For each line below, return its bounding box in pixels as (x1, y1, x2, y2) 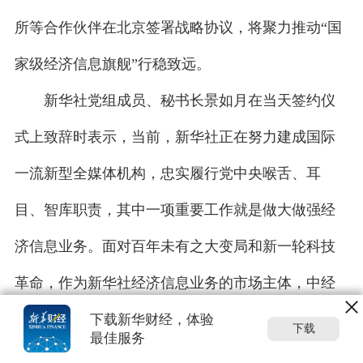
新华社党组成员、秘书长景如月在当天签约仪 (43, 92, 335, 109)
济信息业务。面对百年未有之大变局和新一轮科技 (14, 238, 335, 255)
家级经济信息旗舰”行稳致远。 (14, 56, 211, 73)
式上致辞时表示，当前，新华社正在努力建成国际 (14, 129, 335, 146)
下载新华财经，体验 (90, 311, 215, 327)
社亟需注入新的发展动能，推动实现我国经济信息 (14, 311, 335, 328)
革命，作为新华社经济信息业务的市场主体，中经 (14, 275, 335, 292)
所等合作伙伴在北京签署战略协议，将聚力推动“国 (14, 19, 342, 36)
